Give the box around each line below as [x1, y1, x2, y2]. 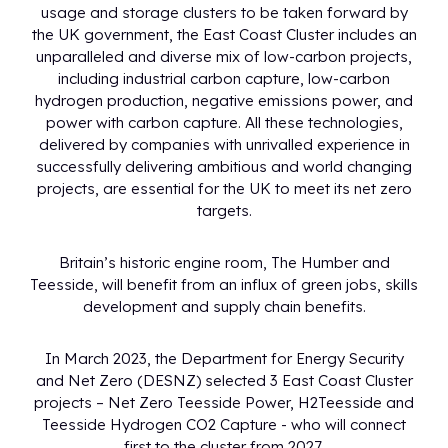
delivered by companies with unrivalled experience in [38, 135, 410, 154]
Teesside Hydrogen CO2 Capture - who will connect [42, 415, 406, 434]
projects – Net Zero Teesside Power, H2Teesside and [34, 393, 414, 412]
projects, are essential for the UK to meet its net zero [36, 179, 412, 198]
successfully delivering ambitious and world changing [36, 157, 412, 176]
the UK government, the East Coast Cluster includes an [31, 25, 417, 44]
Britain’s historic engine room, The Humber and [58, 253, 390, 272]
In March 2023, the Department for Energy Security [44, 349, 404, 368]
